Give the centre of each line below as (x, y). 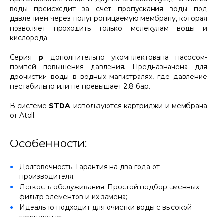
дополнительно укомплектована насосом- (125, 57)
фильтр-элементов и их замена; (73, 197)
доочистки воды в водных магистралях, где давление (108, 77)
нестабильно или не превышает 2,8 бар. (80, 86)
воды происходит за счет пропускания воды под (108, 9)
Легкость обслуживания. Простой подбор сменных (109, 187)
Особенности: (48, 143)
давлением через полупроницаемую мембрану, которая (108, 18)
